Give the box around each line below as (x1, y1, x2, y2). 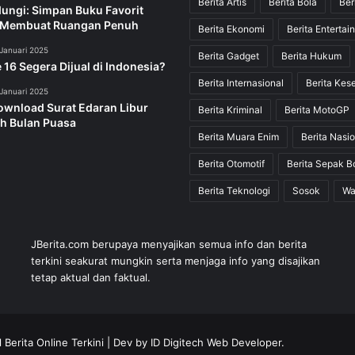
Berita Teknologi (198, 184, 270, 197)
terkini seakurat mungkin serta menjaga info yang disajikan (30, 254, 320, 267)
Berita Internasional (198, 76, 284, 89)
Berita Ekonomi (198, 22, 265, 35)
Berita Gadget (198, 49, 259, 62)
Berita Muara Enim (198, 130, 279, 143)
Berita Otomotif (198, 157, 265, 170)
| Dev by (104, 335, 151, 349)
